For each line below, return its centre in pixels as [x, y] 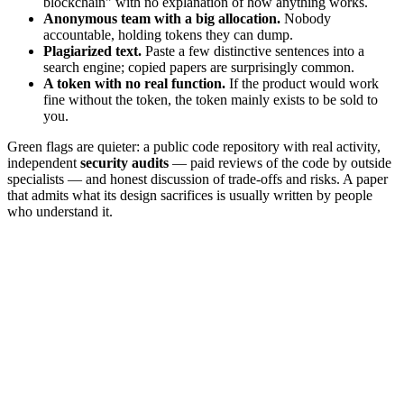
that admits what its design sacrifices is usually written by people [190, 195]
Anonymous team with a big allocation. [162, 18]
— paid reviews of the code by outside [280, 162]
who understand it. [60, 211]
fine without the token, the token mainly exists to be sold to [211, 99]
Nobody [306, 18]
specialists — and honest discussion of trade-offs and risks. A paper [197, 179]
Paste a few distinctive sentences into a [253, 50]
